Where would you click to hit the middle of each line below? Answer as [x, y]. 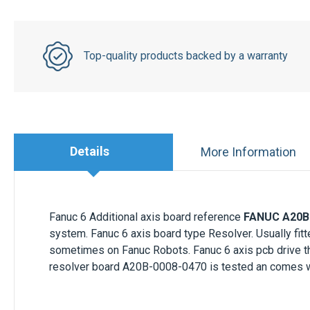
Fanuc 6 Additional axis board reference [146, 217]
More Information [248, 152]
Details [90, 152]
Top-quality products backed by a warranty [185, 56]
